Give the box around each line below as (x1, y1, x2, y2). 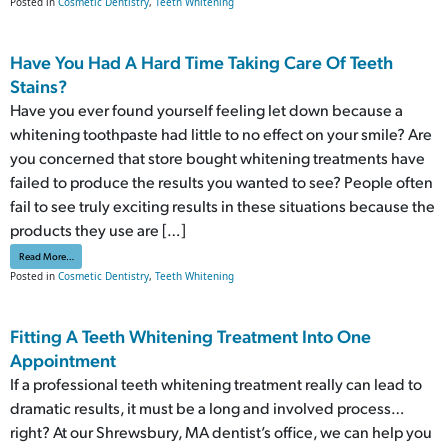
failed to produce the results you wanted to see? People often (10, 171, 433, 193)
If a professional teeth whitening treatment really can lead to (10, 372, 422, 394)
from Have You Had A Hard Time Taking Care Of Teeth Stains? (72, 248, 329, 261)
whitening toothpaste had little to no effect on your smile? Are (10, 123, 432, 145)
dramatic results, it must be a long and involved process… (10, 396, 405, 418)
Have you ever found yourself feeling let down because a (10, 99, 403, 121)
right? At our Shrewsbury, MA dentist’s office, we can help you (10, 420, 432, 442)
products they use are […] (10, 219, 186, 241)
